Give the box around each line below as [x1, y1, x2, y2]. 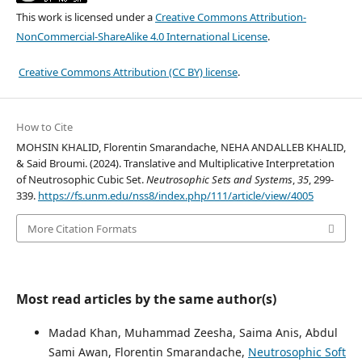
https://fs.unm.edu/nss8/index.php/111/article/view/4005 [37, 188, 314, 204]
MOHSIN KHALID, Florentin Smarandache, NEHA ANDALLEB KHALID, [15, 140, 346, 155]
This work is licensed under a [15, 10, 155, 25]
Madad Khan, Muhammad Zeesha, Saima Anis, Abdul [48, 324, 338, 340]
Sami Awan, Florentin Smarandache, [48, 343, 248, 360]
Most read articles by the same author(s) [15, 289, 276, 308]
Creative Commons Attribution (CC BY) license [18, 65, 238, 80]
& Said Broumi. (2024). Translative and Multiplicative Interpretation [15, 156, 335, 171]
